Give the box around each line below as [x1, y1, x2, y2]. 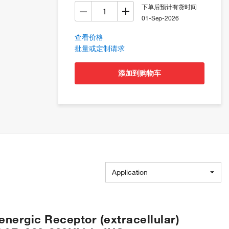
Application [112, 167, 148, 177]
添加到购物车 [125, 68, 161, 78]
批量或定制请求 [75, 44, 125, 53]
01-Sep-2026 [142, 14, 179, 22]
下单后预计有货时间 [142, 3, 197, 11]
